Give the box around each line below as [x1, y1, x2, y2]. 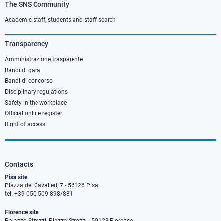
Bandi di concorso [5, 77, 53, 85]
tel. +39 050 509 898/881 [5, 190, 73, 198]
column [5, 16, 52, 31]
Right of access [5, 121, 45, 128]
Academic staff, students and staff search [5, 16, 116, 24]
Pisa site [5, 174, 27, 181]
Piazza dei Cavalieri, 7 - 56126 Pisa [5, 182, 98, 189]
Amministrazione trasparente [5, 56, 83, 63]
